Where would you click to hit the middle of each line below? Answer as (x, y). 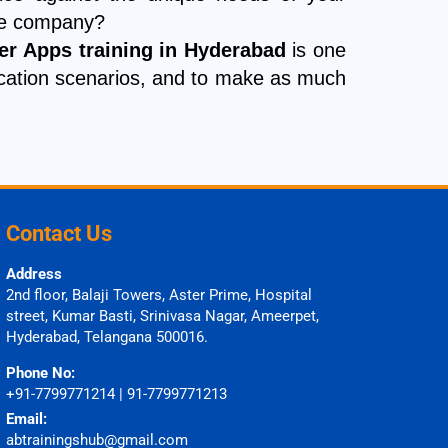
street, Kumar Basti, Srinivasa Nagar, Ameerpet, (162, 316)
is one (316, 50)
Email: (26, 419)
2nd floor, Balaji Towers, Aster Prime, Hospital (159, 295)
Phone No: (40, 373)
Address (34, 274)
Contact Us (59, 234)
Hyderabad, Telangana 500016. (107, 337)
